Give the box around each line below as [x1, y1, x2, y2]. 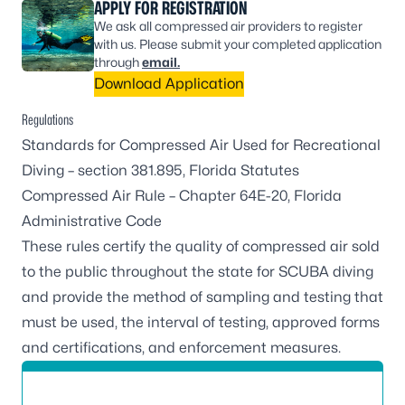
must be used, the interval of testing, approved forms [22, 314, 380, 331]
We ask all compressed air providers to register [94, 18, 363, 33]
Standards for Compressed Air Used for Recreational [22, 137, 381, 154]
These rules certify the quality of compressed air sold [22, 238, 380, 255]
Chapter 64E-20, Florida [179, 187, 342, 204]
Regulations [22, 111, 73, 128]
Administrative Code [22, 212, 162, 230]
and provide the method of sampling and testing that [22, 288, 383, 306]
